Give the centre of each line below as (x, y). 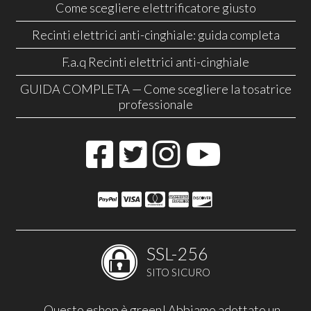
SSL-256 (177, 254)
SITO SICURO (178, 272)
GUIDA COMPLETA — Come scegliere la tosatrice (155, 89)
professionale (155, 104)
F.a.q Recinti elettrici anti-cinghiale (155, 62)
